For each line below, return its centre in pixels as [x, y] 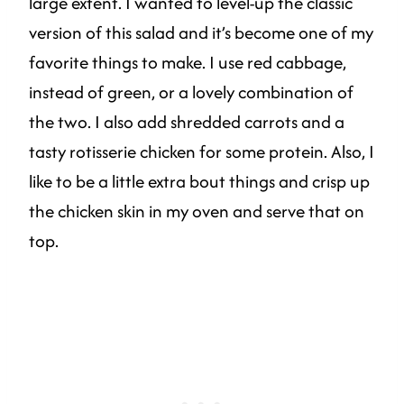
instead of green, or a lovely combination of [191, 92]
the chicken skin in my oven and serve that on [197, 211]
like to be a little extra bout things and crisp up [199, 181]
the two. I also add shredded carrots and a [187, 121]
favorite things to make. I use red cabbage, [188, 62]
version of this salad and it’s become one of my [201, 32]
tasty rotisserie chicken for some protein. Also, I [202, 151]
